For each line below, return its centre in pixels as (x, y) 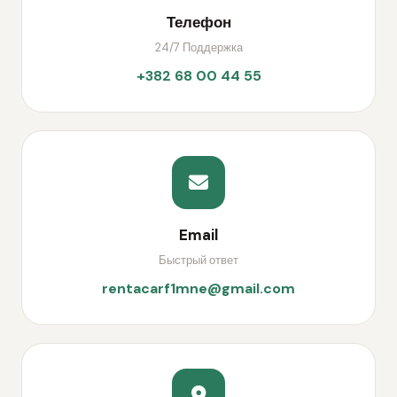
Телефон (198, 22)
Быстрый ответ (198, 260)
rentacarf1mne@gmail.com (198, 288)
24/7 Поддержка (198, 47)
